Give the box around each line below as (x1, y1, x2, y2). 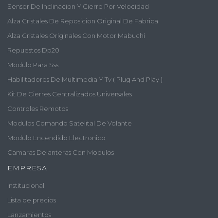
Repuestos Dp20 (7, 46, 59, 54)
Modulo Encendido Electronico (7, 133, 106, 142)
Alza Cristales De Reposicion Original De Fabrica (7, 17, 158, 25)
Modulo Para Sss (7, 60, 58, 69)
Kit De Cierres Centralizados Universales (7, 90, 132, 98)
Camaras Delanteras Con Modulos (7, 148, 114, 156)
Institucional (7, 182, 44, 190)
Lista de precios (7, 196, 56, 204)
